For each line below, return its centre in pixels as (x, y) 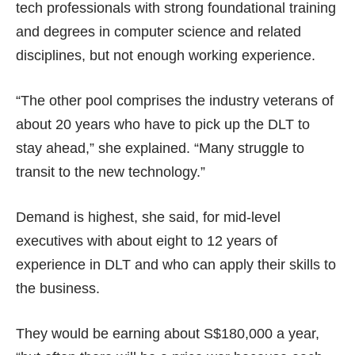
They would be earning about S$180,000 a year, (168, 333)
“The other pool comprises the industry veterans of (175, 100)
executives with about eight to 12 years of (147, 240)
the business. (58, 288)
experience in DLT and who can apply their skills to (176, 264)
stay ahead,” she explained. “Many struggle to (160, 148)
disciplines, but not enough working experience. (166, 55)
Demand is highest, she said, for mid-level (148, 217)
